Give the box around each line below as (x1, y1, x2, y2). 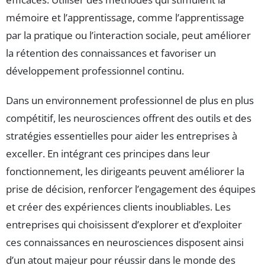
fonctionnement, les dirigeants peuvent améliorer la (6, 164, 244, 179)
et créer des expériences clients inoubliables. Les (6, 200, 231, 214)
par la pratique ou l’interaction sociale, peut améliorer (6, 28, 251, 43)
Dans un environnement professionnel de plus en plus (6, 93, 254, 108)
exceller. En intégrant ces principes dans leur (6, 147, 210, 161)
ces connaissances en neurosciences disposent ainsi (6, 235, 244, 250)
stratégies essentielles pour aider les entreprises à (6, 129, 237, 143)
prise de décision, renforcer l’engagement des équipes (6, 182, 256, 196)
